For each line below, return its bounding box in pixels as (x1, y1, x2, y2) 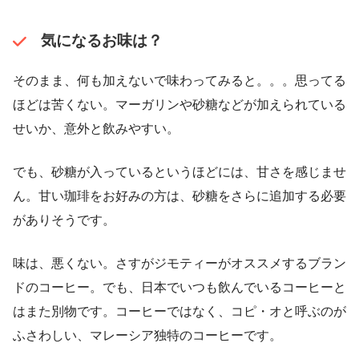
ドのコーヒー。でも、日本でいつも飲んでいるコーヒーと (13, 280, 346, 294)
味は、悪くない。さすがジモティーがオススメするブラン (13, 256, 346, 270)
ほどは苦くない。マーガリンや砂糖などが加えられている (13, 97, 346, 111)
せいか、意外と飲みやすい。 (13, 121, 179, 135)
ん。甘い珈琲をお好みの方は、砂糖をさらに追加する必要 (13, 188, 346, 203)
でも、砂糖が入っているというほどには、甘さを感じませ (13, 164, 346, 179)
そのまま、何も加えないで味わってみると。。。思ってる (13, 73, 346, 87)
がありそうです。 (13, 212, 115, 227)
